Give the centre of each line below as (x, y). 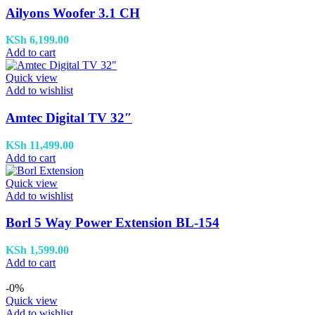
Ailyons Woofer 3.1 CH (73, 13)
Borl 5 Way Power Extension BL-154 (112, 223)
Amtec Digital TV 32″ (69, 118)
